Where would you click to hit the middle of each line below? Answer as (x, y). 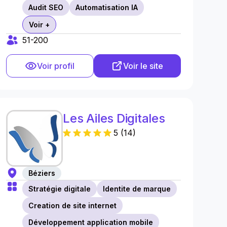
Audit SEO (46, 7)
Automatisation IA (107, 7)
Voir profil (56, 66)
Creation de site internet (73, 205)
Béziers (42, 173)
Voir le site (143, 66)
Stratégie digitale (60, 189)
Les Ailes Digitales (114, 118)
